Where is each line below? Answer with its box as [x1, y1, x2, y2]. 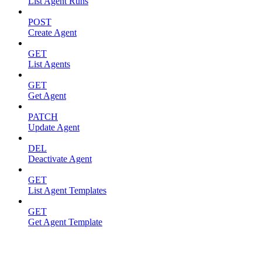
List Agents [28, 58, 70, 69]
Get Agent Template [28, 216, 102, 227]
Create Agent [28, 27, 77, 37]
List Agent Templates [28, 185, 106, 195]
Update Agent [28, 122, 80, 132]
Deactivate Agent [28, 153, 92, 164]
